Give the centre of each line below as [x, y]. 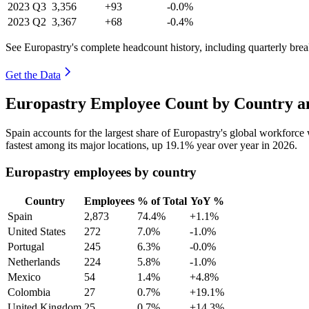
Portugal [26, 246]
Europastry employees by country [101, 172]
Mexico [24, 277]
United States [37, 231]
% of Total [162, 201]
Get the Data [33, 74]
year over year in [233, 146]
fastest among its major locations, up [86, 146]
